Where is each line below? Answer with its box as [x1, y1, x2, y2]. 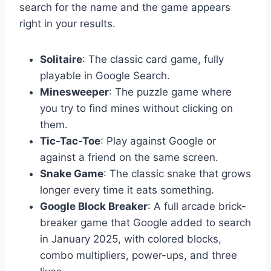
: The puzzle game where [109, 85, 232, 98]
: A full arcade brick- [148, 200, 246, 212]
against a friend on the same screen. [40, 151, 218, 163]
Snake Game [40, 167, 103, 180]
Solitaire [40, 53, 82, 65]
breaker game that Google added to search [40, 216, 251, 229]
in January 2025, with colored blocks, [40, 232, 221, 245]
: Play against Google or [100, 134, 216, 147]
